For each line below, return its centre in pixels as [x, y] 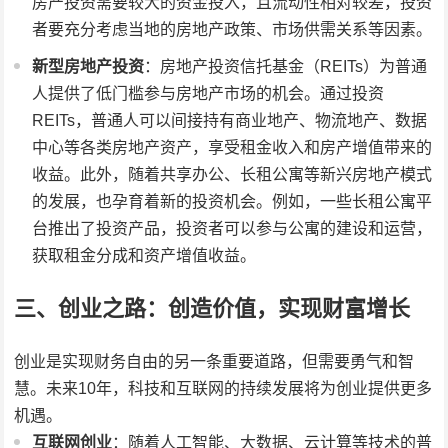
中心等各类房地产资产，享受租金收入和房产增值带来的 [232, 148]
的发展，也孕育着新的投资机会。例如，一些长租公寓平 [232, 202]
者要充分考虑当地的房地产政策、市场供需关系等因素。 [232, 30]
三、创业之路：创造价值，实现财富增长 [212, 309]
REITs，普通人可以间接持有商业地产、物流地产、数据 [230, 121]
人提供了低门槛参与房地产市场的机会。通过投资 [208, 94]
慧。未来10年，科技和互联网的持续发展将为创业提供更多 [223, 389]
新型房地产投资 [88, 67]
